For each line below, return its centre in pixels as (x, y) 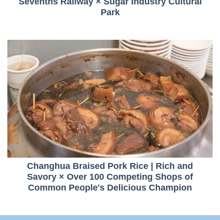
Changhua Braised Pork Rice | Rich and (110, 166)
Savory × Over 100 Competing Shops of (110, 177)
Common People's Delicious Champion (110, 187)
